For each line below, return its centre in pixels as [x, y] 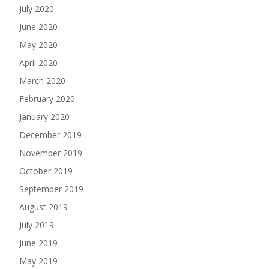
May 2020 [38, 45]
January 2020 [44, 117]
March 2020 [42, 81]
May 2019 [38, 261]
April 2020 [38, 63]
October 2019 [46, 171]
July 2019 [36, 225]
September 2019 [51, 189]
